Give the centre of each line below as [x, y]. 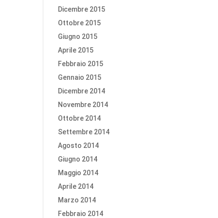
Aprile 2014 [76, 186]
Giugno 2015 [78, 36]
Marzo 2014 [77, 200]
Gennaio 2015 [80, 77]
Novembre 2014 [83, 105]
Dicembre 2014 [82, 91]
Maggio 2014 [78, 173]
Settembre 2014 [84, 132]
